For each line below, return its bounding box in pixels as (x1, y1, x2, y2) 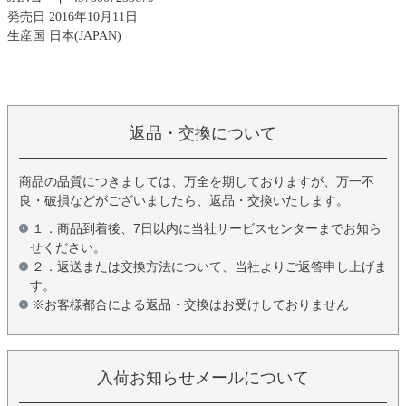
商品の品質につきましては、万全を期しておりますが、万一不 (19, 174, 374, 189)
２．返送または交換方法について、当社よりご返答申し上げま (32, 259, 387, 275)
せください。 (30, 240, 106, 256)
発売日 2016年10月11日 (7, 10, 138, 24)
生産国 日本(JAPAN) (7, 29, 121, 43)
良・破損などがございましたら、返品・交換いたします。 (19, 193, 349, 208)
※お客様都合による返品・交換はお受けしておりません (32, 297, 349, 313)
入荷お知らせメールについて (97, 369, 309, 388)
